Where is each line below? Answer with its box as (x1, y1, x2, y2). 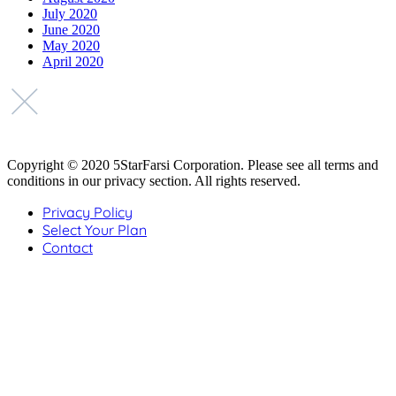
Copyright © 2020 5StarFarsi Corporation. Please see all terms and (7, 157, 378, 173)
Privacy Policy (42, 203, 133, 222)
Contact (42, 239, 93, 257)
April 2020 (42, 54, 103, 70)
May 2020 (42, 38, 100, 54)
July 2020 (42, 6, 97, 22)
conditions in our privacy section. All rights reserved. (7, 173, 301, 189)
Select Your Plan (42, 221, 147, 240)
